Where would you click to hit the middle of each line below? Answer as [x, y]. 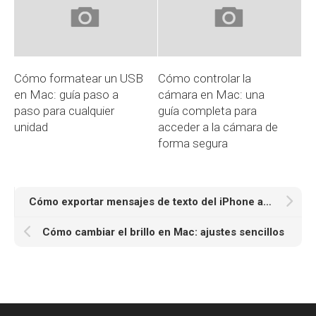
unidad [31, 127]
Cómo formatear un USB [79, 79]
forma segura [193, 144]
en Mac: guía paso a [66, 95]
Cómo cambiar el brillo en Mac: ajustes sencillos [163, 232]
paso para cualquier [64, 111]
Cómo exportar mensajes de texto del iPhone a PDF [267, 202]
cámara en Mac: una [211, 95]
